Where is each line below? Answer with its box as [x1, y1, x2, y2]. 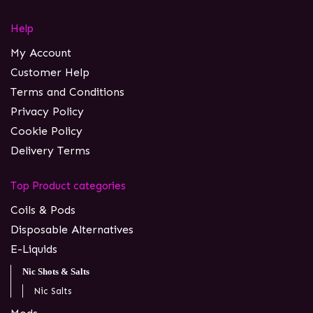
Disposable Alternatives [10, 223, 133, 237]
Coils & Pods [10, 203, 75, 217]
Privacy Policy [10, 105, 84, 119]
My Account [10, 46, 71, 60]
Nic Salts [34, 286, 72, 297]
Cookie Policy [10, 124, 82, 138]
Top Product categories [10, 179, 126, 192]
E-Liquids [10, 242, 57, 256]
